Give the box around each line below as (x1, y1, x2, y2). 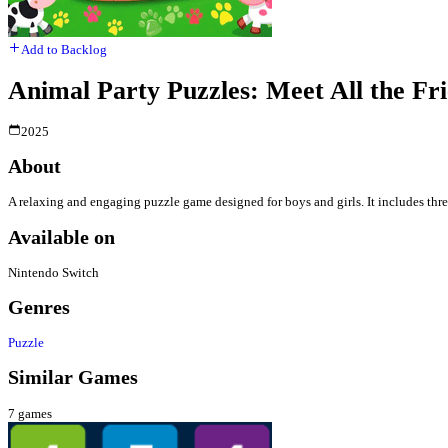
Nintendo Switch (8, 264, 99, 280)
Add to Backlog (21, 42, 107, 58)
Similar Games (8, 367, 138, 389)
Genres (8, 297, 70, 318)
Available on (8, 226, 115, 248)
